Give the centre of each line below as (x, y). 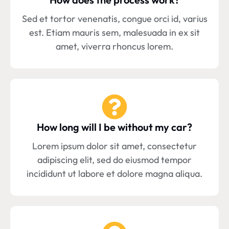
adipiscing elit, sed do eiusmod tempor (114, 160)
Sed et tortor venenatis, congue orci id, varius (114, 19)
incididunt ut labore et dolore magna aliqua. (114, 174)
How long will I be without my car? (114, 127)
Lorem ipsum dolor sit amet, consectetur (114, 146)
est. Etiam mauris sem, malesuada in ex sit (114, 33)
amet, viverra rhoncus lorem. (114, 47)
